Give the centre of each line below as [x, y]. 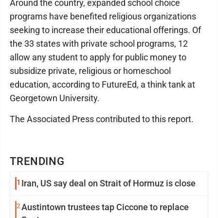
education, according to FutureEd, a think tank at [102, 84]
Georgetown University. [55, 98]
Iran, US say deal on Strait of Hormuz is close [109, 183]
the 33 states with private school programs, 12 [99, 44]
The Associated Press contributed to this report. [102, 119]
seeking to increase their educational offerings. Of [105, 30]
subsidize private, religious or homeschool [90, 71]
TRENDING [37, 161]
